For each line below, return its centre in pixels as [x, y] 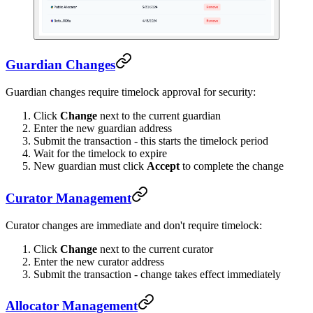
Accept [163, 166]
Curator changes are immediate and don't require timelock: [134, 225]
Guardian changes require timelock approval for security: [131, 92]
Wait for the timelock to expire [100, 154]
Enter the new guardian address [103, 129]
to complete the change [232, 166]
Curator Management [68, 198]
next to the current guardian [159, 116]
